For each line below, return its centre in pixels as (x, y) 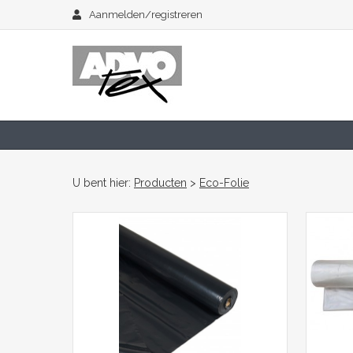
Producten (160, 183)
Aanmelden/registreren (146, 15)
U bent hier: (103, 183)
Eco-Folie (224, 183)
